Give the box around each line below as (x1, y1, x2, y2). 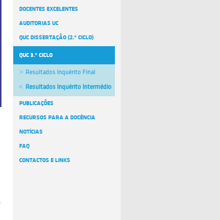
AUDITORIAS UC (19, 20, 58, 27)
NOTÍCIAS (19, 128, 43, 135)
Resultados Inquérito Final (26, 69, 95, 76)
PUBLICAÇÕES (19, 100, 54, 107)
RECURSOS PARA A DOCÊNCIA (19, 114, 95, 121)
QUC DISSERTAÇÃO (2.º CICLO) (19, 34, 94, 41)
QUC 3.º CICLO (19, 52, 53, 58)
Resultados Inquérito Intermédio (26, 83, 111, 90)
